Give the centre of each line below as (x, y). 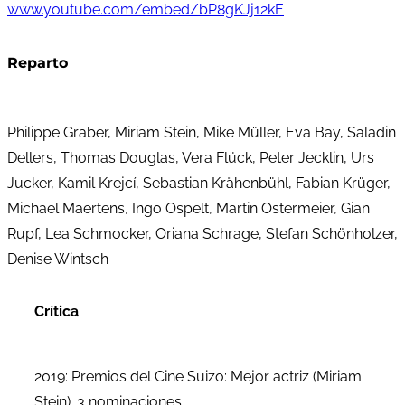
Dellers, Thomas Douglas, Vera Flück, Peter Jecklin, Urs (191, 158)
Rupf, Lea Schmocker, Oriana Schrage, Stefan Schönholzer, (202, 234)
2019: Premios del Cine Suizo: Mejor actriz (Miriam (198, 377)
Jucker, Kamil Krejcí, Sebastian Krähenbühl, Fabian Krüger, (199, 184)
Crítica (57, 312)
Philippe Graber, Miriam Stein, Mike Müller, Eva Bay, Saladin (202, 133)
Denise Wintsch (58, 259)
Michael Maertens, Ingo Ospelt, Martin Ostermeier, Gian (188, 209)
